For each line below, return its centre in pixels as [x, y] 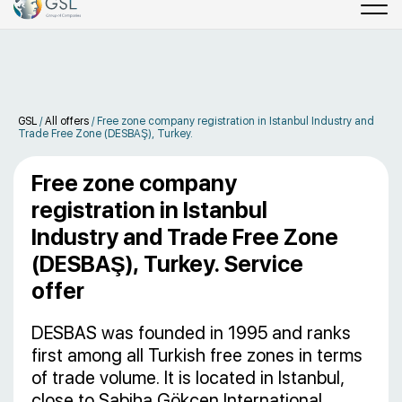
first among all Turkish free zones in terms [197, 355]
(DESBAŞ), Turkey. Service [167, 264]
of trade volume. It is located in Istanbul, [188, 378]
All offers [67, 121]
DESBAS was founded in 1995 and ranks [191, 333]
